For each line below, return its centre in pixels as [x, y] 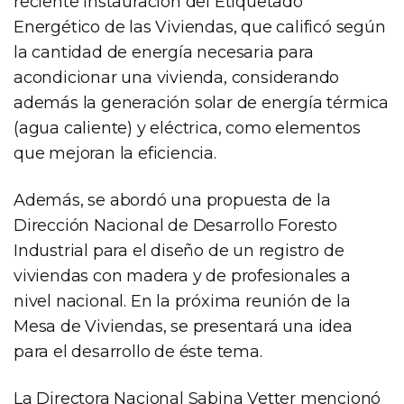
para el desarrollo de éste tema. [138, 352]
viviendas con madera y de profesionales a [182, 276]
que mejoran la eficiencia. [115, 154]
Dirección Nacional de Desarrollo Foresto [175, 226]
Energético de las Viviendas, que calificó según [200, 28]
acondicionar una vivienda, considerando [177, 78]
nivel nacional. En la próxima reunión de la [182, 302]
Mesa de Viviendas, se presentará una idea [183, 327]
